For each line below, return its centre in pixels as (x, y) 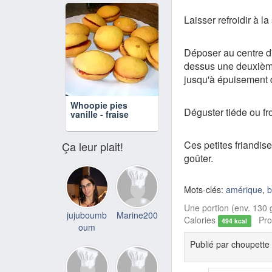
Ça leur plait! (93, 146)
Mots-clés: (205, 189)
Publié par (211, 244)
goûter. (199, 158)
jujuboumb (87, 215)
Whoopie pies (99, 105)
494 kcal (235, 220)
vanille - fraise (100, 114)
